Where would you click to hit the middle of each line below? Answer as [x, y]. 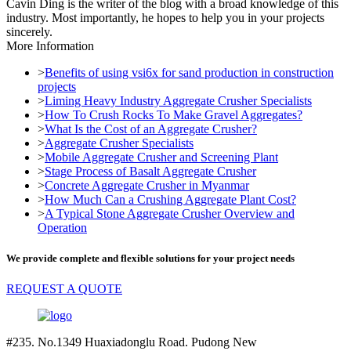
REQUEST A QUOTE [64, 289]
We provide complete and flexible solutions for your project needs [150, 258]
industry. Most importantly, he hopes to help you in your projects [165, 17]
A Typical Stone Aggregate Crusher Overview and [170, 213]
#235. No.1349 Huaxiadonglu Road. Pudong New [132, 342]
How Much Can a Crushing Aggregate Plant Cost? [170, 199]
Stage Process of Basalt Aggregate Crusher [150, 171]
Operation [62, 227]
